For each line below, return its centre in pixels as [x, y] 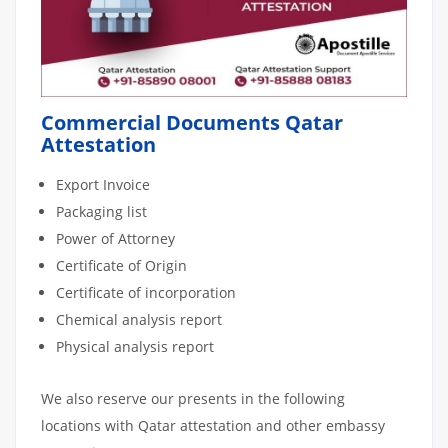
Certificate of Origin [121, 265]
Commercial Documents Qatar [192, 122]
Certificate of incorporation [146, 292]
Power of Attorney [115, 238]
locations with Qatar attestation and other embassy [213, 425]
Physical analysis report [135, 346]
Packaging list [101, 211]
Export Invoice [105, 184]
